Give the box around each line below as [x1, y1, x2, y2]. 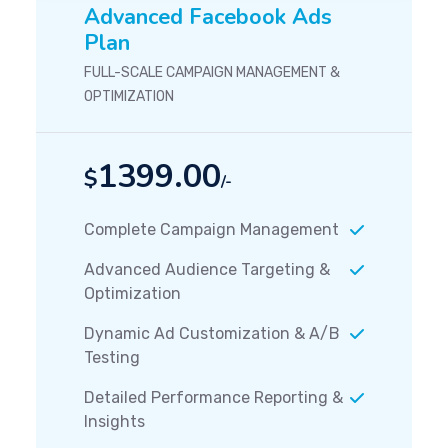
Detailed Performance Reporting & [84, 388, 343, 407]
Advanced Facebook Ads [84, 2, 332, 32]
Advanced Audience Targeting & [84, 260, 330, 279]
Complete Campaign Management [84, 220, 339, 239]
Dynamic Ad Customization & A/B [84, 324, 340, 343]
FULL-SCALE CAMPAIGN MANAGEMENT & [84, 64, 340, 81]
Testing [84, 348, 140, 367]
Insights [84, 412, 145, 431]
